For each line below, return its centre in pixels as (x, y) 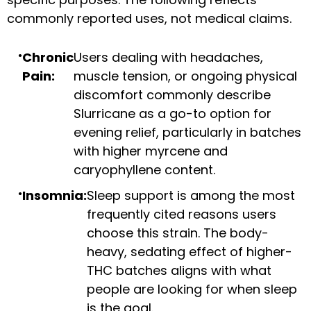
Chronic (48, 58)
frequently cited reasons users (182, 215)
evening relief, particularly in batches (187, 133)
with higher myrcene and (151, 151)
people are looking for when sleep (192, 289)
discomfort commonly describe (172, 95)
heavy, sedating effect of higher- (190, 252)
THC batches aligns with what (179, 271)
